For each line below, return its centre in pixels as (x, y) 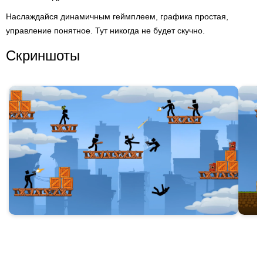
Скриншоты (43, 55)
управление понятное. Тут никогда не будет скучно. (105, 31)
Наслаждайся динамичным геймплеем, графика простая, (117, 16)
